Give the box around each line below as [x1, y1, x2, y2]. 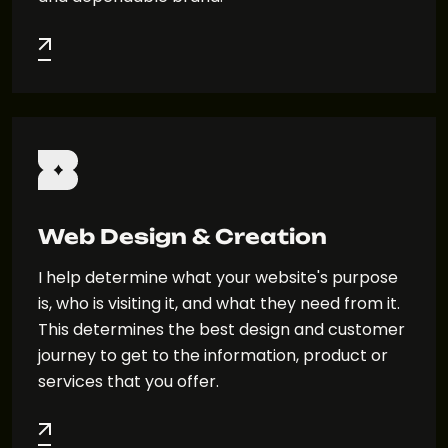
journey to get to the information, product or [38, 344, 388, 368]
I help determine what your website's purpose [38, 266, 398, 290]
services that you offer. [38, 370, 219, 394]
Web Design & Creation [38, 224, 327, 250]
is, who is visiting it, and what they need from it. [38, 292, 400, 316]
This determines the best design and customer [38, 318, 405, 342]
